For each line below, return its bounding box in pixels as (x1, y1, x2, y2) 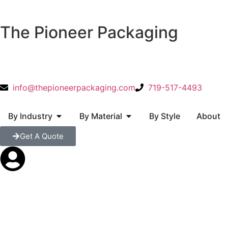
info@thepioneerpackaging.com (13, 82, 135, 93)
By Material (79, 111, 122, 121)
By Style (149, 111, 180, 121)
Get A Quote (20, 131, 64, 141)
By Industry (8, 111, 52, 121)
